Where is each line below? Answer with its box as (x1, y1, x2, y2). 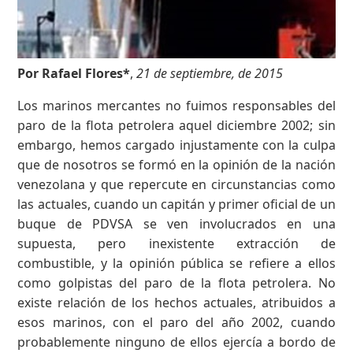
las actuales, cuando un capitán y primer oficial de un (17, 195, 336, 213)
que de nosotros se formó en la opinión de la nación (17, 155, 336, 173)
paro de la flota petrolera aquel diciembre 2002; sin (17, 116, 336, 134)
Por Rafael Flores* (17, 64, 131, 82)
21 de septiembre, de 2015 (136, 64, 284, 82)
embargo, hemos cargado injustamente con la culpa (17, 136, 336, 154)
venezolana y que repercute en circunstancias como (17, 175, 336, 193)
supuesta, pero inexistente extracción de (17, 234, 336, 252)
